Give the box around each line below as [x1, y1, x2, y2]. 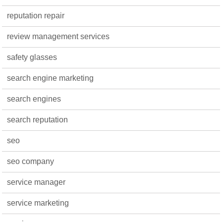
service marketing [7, 199, 69, 207]
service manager [7, 178, 66, 186]
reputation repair [7, 11, 65, 20]
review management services [7, 32, 110, 41]
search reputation [7, 115, 68, 124]
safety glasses [7, 53, 57, 61]
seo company [7, 157, 55, 166]
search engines [7, 95, 61, 103]
